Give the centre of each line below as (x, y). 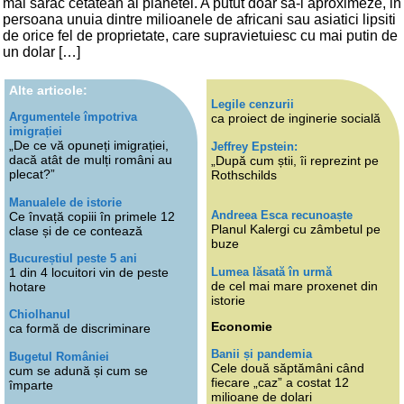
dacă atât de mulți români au (91, 160)
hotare (28, 286)
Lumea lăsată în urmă (271, 271)
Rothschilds (244, 174)
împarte (31, 385)
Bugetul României (59, 356)
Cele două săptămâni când (288, 367)
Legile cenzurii (252, 105)
